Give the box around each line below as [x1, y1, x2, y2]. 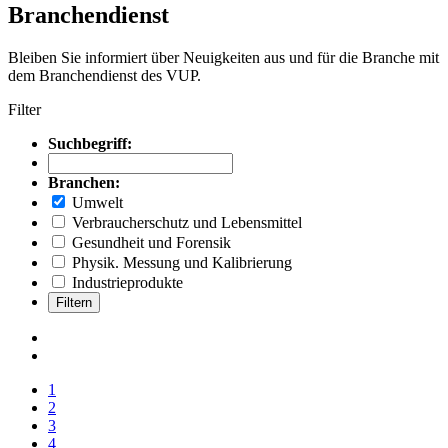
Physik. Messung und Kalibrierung [68, 253, 292, 271]
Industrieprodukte [68, 273, 183, 291]
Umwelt [68, 193, 123, 211]
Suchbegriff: [48, 134, 132, 152]
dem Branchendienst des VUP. [8, 66, 201, 84]
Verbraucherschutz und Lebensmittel [68, 213, 302, 231]
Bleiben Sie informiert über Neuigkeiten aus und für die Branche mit [8, 48, 439, 66]
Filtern [56, 294, 92, 310]
